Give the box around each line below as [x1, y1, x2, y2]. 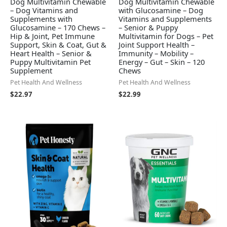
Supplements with [10, 14, 72, 24]
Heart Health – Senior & [10, 48, 92, 59]
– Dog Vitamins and [10, 5, 78, 16]
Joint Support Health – [119, 40, 195, 50]
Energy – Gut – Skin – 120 [119, 57, 205, 67]
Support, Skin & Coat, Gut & [10, 40, 106, 50]
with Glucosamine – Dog [119, 5, 203, 16]
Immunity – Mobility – [119, 48, 194, 59]
